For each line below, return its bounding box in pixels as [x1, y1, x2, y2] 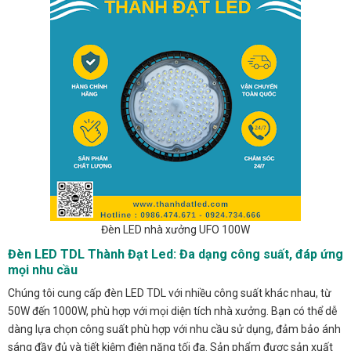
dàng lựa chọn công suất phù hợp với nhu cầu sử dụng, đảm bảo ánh [8, 322, 341, 335]
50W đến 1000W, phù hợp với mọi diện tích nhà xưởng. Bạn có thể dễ [8, 304, 337, 317]
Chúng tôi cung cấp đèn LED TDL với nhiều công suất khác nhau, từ [8, 286, 331, 299]
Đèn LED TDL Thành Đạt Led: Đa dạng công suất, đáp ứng [8, 246, 343, 262]
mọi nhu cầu [8, 262, 78, 277]
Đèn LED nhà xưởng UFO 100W [101, 223, 250, 236]
